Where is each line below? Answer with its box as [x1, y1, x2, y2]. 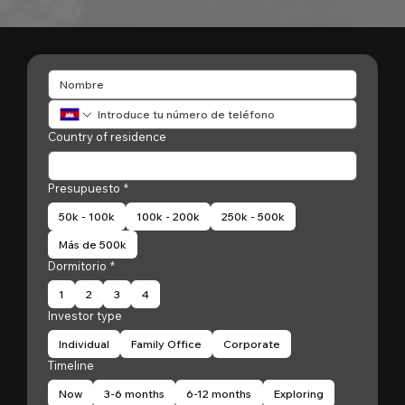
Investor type [48, 308, 122, 323]
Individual [59, 337, 109, 351]
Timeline [48, 358, 94, 372]
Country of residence [48, 129, 166, 144]
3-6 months [104, 387, 165, 400]
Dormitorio [48, 259, 107, 273]
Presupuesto [48, 181, 120, 195]
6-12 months [186, 387, 252, 400]
